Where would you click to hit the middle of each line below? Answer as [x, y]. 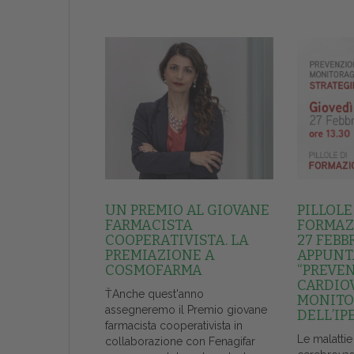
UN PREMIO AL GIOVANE [187, 211]
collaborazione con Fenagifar [180, 342]
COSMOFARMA [154, 271]
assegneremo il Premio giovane [186, 310]
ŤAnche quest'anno [154, 294]
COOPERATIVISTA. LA [177, 241]
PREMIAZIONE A [160, 256]
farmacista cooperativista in [174, 326]
